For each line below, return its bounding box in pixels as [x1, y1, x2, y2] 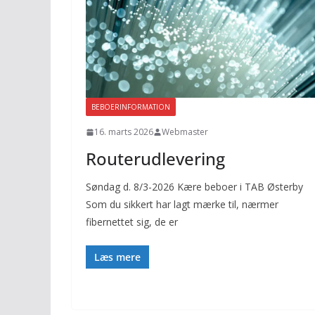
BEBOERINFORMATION [91, 102, 170, 112]
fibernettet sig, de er [86, 215, 178, 229]
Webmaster [162, 126, 208, 139]
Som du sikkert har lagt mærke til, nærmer [86, 198, 278, 212]
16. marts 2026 [94, 126, 153, 139]
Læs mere [94, 250, 141, 264]
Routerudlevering [86, 147, 225, 171]
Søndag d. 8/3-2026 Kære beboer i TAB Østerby [86, 180, 303, 194]
